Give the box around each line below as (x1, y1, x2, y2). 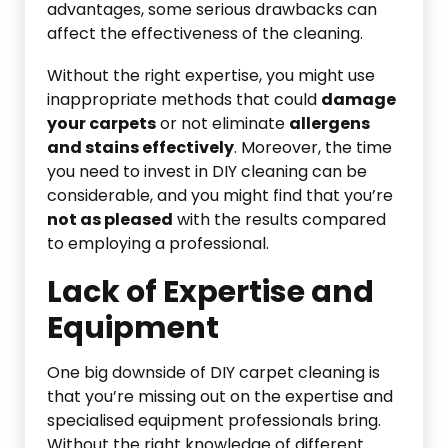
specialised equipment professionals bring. (47, 409, 381, 432)
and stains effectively (47, 136, 234, 159)
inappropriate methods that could (47, 88, 321, 111)
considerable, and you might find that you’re (47, 184, 393, 207)
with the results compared (173, 208, 386, 231)
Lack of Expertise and (47, 271, 374, 313)
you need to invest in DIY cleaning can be (47, 160, 367, 183)
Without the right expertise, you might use (47, 64, 375, 87)
